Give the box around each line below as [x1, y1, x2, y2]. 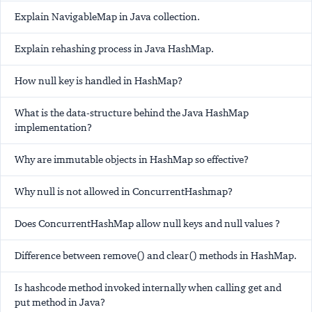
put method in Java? [15, 296, 105, 309]
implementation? [15, 121, 92, 134]
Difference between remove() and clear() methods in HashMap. [15, 249, 297, 263]
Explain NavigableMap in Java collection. [15, 10, 200, 24]
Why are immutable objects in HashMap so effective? [15, 153, 249, 166]
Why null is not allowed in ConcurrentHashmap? [15, 185, 233, 198]
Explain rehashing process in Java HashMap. [15, 42, 214, 56]
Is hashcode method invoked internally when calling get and [15, 281, 281, 295]
